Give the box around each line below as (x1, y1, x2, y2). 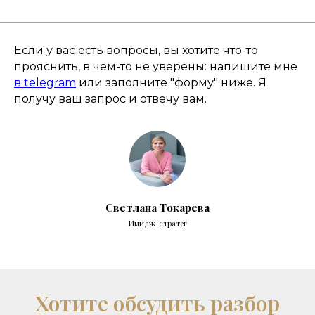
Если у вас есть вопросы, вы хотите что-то (14, 43, 258, 57)
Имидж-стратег (128, 217, 187, 229)
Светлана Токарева (105, 200, 210, 214)
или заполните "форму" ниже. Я (76, 75, 266, 89)
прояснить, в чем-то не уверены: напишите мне (14, 59, 297, 73)
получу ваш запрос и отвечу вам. (14, 91, 207, 105)
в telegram (14, 75, 76, 89)
